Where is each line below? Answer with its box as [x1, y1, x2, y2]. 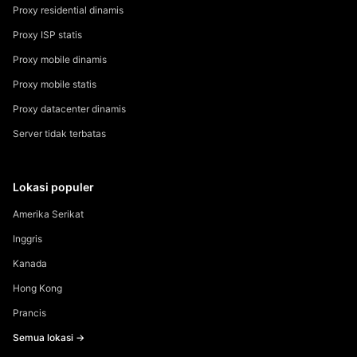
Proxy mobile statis [13, 77, 96, 90]
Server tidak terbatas [13, 127, 106, 139]
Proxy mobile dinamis [13, 53, 107, 65]
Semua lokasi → [13, 331, 84, 343]
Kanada [13, 257, 47, 269]
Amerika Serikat [13, 207, 84, 220]
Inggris [13, 232, 42, 245]
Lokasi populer [13, 179, 94, 194]
